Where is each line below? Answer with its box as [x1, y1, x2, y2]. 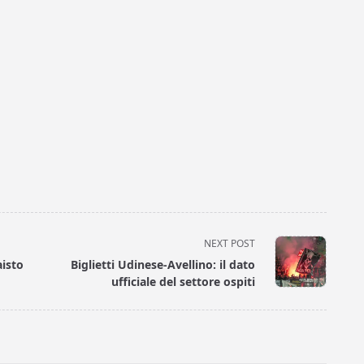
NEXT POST [204, 236, 256, 251]
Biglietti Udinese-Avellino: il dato [71, 257, 256, 273]
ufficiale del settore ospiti [111, 274, 256, 290]
